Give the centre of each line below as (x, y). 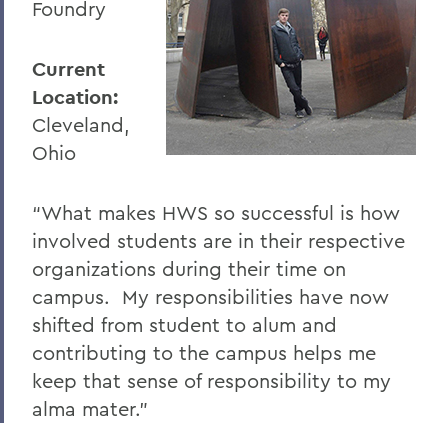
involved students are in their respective (218, 241)
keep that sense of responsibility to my (211, 381)
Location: (75, 97)
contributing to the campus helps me (204, 353)
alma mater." (93, 409)
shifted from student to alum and (184, 325)
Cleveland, (81, 125)
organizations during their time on (189, 269)
